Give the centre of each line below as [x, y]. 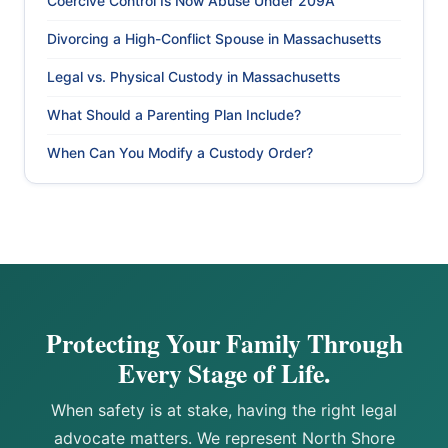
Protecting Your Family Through [224, 343]
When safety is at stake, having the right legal [224, 410]
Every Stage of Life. [224, 373]
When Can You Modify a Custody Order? [180, 153]
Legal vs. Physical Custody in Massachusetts [193, 77]
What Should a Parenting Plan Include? [174, 115]
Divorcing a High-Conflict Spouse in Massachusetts [214, 39]
